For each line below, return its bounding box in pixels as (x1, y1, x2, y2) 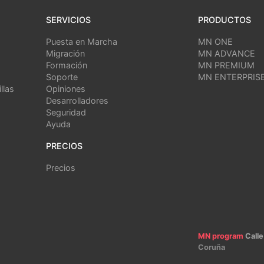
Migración (46, 48, 85, 59)
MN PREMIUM (198, 60, 255, 71)
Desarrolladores (46, 95, 108, 106)
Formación (46, 60, 87, 71)
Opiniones (46, 84, 85, 94)
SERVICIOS (46, 15, 91, 25)
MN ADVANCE (198, 48, 255, 59)
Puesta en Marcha (46, 37, 117, 47)
